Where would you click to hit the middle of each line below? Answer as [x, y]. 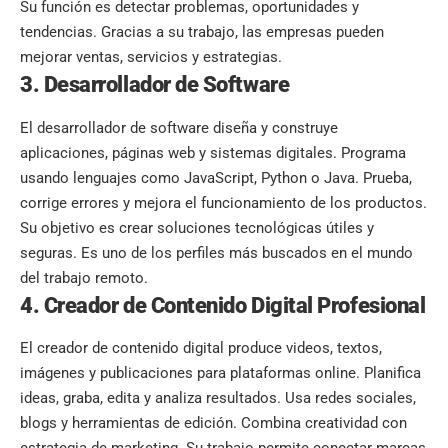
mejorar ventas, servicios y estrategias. [151, 57]
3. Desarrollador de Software [155, 85]
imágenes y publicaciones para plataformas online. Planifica [220, 373]
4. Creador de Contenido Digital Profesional [223, 305]
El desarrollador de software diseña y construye [179, 127]
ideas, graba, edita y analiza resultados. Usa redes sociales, [218, 398]
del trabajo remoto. [84, 277]
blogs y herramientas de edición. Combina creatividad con [213, 423]
